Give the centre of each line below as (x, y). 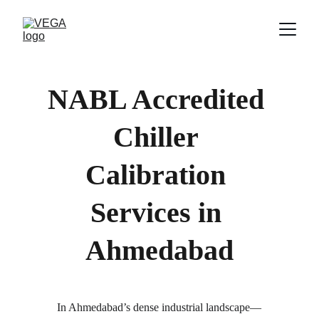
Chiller (159, 137)
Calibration (159, 175)
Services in (159, 213)
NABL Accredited (159, 99)
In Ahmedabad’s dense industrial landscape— (159, 307)
